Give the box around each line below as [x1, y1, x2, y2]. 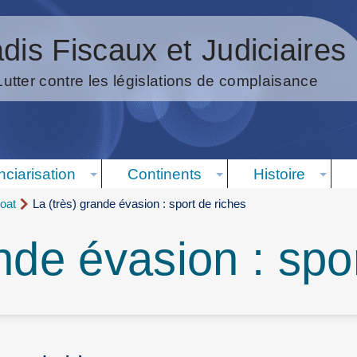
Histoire [253, 165, 305, 182]
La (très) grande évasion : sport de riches [33, 197, 246, 211]
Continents [127, 165, 202, 182]
